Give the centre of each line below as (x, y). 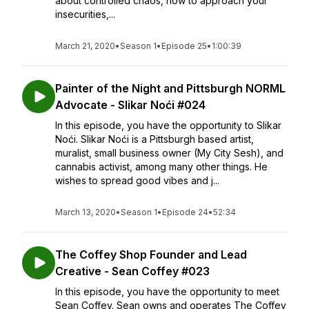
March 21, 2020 (85, 46)
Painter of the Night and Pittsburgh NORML (170, 88)
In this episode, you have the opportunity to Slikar (168, 125)
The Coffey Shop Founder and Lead (151, 255)
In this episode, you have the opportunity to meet (167, 291)
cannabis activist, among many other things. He (161, 167)
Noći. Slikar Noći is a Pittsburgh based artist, (154, 139)
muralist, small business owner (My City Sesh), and (169, 153)
